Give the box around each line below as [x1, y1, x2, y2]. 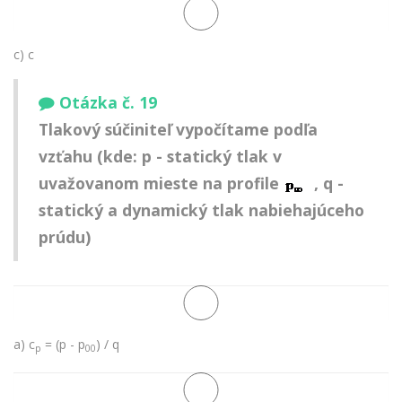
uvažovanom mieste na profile [39, 172, 284, 195]
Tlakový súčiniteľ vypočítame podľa [39, 118, 318, 141]
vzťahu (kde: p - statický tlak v [39, 145, 282, 168]
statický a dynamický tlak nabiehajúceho [39, 199, 364, 222]
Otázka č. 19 [59, 92, 157, 114]
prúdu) [39, 226, 91, 249]
